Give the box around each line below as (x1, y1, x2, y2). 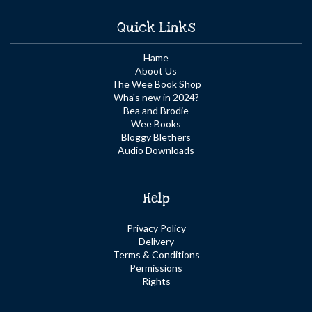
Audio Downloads (118, 143, 194, 156)
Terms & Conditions (112, 248, 200, 260)
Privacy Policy (126, 221, 186, 234)
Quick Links (116, 19, 196, 37)
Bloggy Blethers (121, 130, 191, 143)
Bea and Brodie (123, 104, 189, 116)
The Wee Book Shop (111, 77, 201, 90)
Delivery (138, 235, 174, 247)
